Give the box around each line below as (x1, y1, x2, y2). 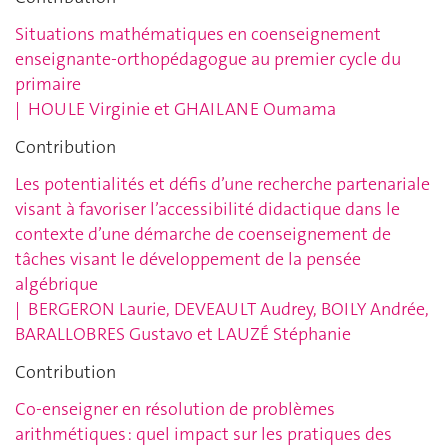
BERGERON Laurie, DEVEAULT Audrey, (28, 297, 321, 322)
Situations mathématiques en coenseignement (15, 22, 381, 47)
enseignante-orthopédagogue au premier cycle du (15, 47, 401, 72)
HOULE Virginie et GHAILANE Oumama (28, 97, 344, 122)
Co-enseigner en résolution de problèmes (15, 397, 335, 422)
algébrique (15, 272, 98, 297)
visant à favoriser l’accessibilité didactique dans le (15, 197, 400, 222)
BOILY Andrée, (321, 297, 429, 322)
